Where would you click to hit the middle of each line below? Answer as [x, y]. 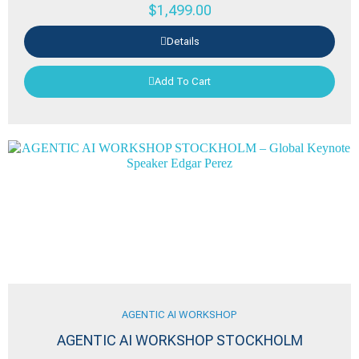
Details [183, 41]
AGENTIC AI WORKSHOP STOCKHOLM [179, 340]
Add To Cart [183, 81]
